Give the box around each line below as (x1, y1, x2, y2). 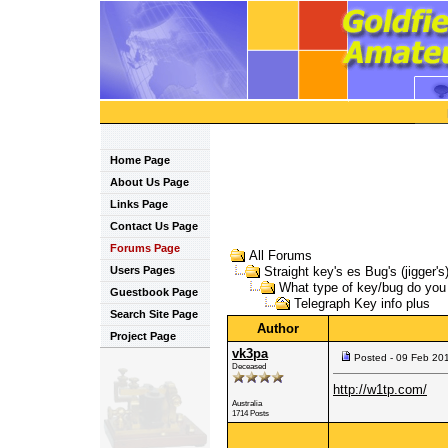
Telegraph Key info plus (290, 296, 430, 312)
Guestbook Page (110, 286, 198, 298)
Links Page (110, 198, 168, 210)
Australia (232, 397, 262, 408)
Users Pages (110, 264, 175, 276)
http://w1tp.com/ (333, 382, 427, 397)
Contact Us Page (110, 220, 198, 232)
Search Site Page (110, 308, 198, 320)
